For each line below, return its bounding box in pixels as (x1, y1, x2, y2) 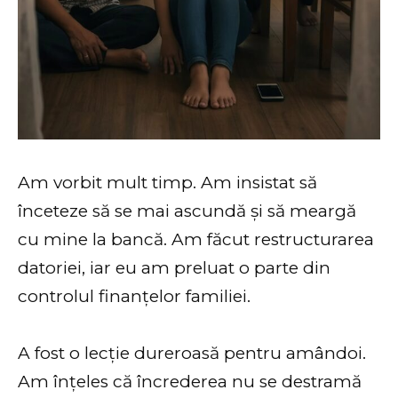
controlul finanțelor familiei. (18, 285, 251, 306)
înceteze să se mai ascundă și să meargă (18, 200, 356, 221)
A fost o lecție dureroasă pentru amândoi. (18, 343, 366, 364)
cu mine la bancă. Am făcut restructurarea (18, 228, 374, 250)
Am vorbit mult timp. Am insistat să (18, 171, 317, 193)
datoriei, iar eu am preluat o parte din (18, 257, 330, 278)
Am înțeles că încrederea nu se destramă (18, 371, 362, 393)
